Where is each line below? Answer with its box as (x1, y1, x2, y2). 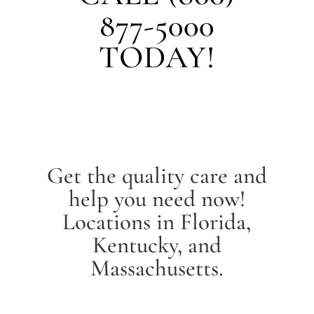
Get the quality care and (46, 161, 267, 189)
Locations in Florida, (62, 207, 252, 235)
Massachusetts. (90, 254, 224, 282)
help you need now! (68, 184, 245, 212)
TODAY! (98, 37, 215, 76)
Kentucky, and (92, 231, 221, 259)
